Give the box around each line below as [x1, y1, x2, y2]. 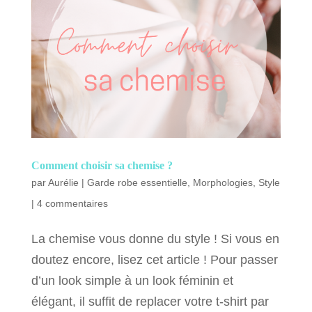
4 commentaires [36, 197, 108, 209]
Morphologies [192, 176, 253, 188]
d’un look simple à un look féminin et [31, 273, 233, 288]
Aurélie [47, 176, 79, 188]
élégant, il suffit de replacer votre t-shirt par [31, 294, 269, 309]
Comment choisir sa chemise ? [31, 159, 173, 171]
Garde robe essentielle [86, 176, 187, 188]
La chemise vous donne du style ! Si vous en [31, 231, 279, 246]
